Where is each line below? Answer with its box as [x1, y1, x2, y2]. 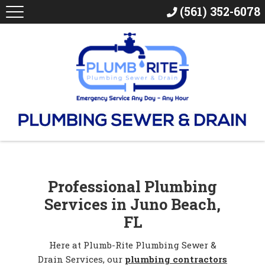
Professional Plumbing [48, 176, 217, 196]
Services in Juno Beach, [44, 193, 221, 214]
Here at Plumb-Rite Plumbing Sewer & [49, 239, 216, 251]
